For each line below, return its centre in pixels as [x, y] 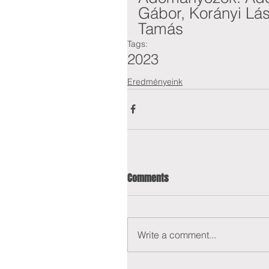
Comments [148, 178]
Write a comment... [177, 234]
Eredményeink [155, 81]
